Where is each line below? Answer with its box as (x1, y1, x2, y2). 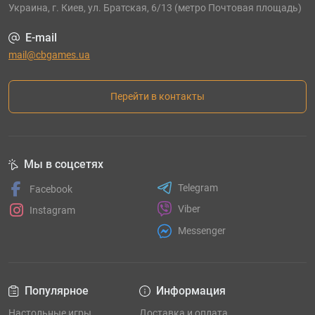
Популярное (25, 283, 89, 297)
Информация (155, 283, 226, 297)
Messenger (177, 225, 226, 237)
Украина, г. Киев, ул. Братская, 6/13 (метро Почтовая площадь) (8, 1, 302, 13)
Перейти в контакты (110, 90, 205, 102)
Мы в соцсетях (24, 157, 103, 171)
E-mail (25, 30, 57, 44)
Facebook (30, 183, 72, 195)
